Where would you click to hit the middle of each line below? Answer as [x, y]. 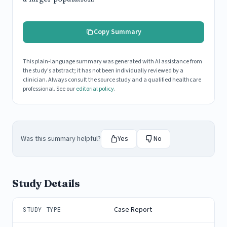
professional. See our [49, 89]
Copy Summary [118, 32]
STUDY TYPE [42, 210]
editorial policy [95, 89]
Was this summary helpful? [61, 139]
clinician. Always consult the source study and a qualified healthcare [112, 80]
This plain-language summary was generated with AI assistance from [112, 61]
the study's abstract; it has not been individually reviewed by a [103, 70]
